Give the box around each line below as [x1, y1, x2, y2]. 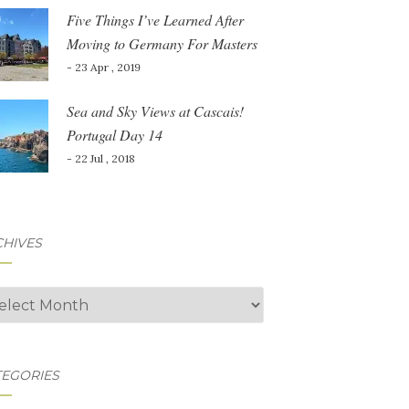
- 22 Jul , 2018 [66, 152, 135, 165]
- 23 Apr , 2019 [66, 60, 141, 74]
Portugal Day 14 [66, 125, 163, 144]
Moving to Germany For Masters [66, 34, 257, 53]
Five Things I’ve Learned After [66, 10, 244, 29]
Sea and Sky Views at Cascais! [66, 101, 244, 121]
